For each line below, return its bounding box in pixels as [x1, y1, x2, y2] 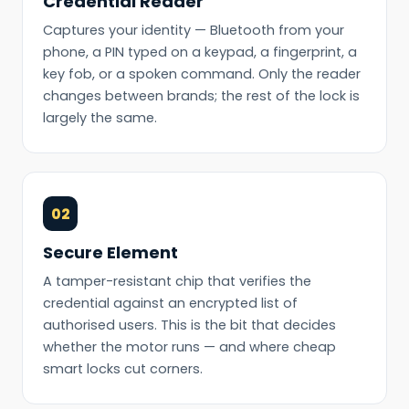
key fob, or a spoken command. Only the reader [43, 65, 361, 84]
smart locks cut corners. [43, 360, 203, 379]
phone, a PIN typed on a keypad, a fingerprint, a [43, 43, 357, 62]
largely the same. [43, 109, 157, 128]
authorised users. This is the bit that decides [43, 316, 336, 335]
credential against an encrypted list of [43, 294, 298, 313]
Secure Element [43, 241, 178, 265]
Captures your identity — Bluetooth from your [43, 21, 344, 40]
